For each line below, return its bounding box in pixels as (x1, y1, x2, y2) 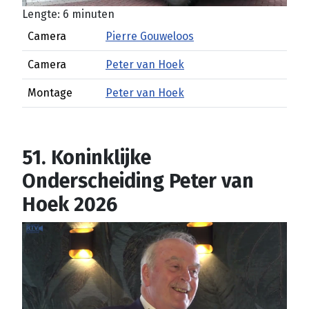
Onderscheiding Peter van (22, 169, 254, 193)
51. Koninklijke (22, 146, 151, 170)
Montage (28, 86, 72, 99)
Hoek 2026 (22, 192, 117, 217)
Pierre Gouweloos (106, 30, 194, 43)
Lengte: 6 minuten (22, 8, 114, 21)
